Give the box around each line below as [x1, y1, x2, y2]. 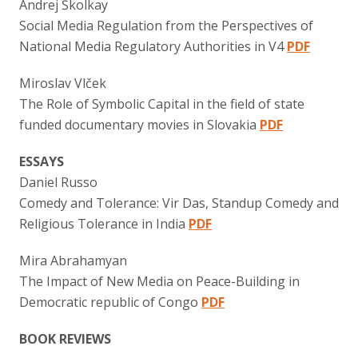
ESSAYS [19, 152, 64, 170]
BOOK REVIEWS [19, 329, 111, 348]
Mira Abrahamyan [19, 251, 127, 269]
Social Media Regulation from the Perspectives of [19, 16, 313, 34]
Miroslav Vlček [19, 74, 106, 92]
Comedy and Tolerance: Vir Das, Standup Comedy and [19, 193, 339, 212]
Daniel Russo [19, 173, 97, 191]
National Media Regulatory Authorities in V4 [19, 37, 287, 55]
